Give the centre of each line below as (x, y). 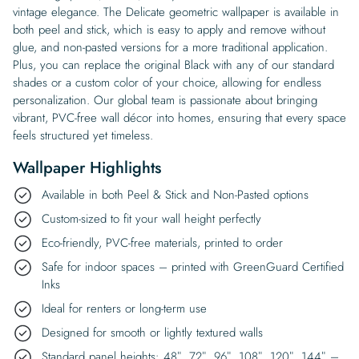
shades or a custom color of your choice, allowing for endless (167, 82)
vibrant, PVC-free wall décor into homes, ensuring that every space (179, 117)
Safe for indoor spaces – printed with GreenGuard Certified (193, 266)
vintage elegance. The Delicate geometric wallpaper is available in (176, 12)
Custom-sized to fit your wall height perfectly (151, 218)
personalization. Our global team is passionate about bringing (165, 100)
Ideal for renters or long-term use (124, 308)
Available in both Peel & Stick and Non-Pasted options (175, 194)
